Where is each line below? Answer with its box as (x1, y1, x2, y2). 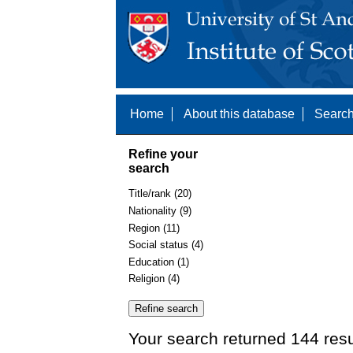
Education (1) (128, 255, 189, 268)
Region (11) (128, 221, 180, 234)
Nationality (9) (128, 204, 191, 217)
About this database (184, 107, 295, 121)
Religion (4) (128, 273, 180, 285)
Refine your (128, 147, 198, 161)
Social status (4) (128, 239, 203, 251)
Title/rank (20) (128, 188, 191, 200)
